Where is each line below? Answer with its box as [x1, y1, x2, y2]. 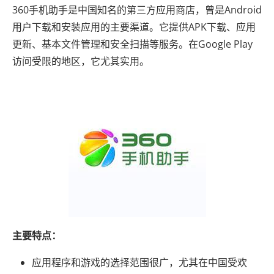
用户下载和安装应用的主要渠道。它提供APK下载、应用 [12, 20, 256, 34]
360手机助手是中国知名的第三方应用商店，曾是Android [12, 2, 262, 17]
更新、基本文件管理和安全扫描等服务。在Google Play [12, 37, 253, 51]
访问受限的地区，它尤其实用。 [12, 54, 149, 68]
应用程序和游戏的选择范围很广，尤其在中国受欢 [32, 255, 247, 269]
